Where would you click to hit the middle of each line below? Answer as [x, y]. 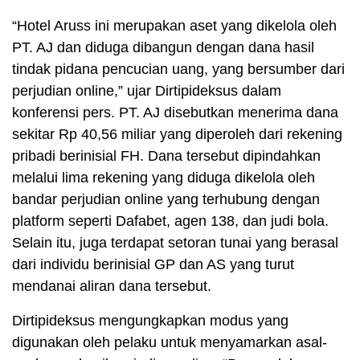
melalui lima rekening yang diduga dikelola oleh [164, 178]
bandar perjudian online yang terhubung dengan [166, 200]
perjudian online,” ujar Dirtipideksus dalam [147, 91]
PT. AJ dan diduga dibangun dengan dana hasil [163, 48]
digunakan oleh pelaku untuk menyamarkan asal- [170, 343]
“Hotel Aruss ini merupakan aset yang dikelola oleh [174, 26]
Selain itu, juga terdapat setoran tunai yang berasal [175, 243]
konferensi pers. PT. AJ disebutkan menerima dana [175, 113]
